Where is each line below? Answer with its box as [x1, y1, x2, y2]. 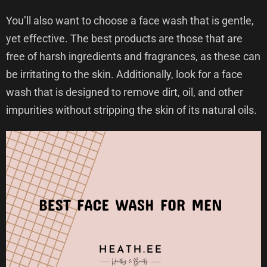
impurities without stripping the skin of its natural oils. [6, 104, 257, 116]
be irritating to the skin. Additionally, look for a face [6, 68, 243, 80]
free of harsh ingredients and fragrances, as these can [6, 50, 260, 63]
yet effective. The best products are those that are [6, 32, 243, 45]
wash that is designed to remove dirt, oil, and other [6, 86, 243, 98]
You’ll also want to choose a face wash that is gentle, [6, 14, 254, 27]
